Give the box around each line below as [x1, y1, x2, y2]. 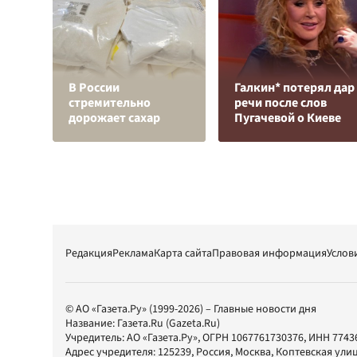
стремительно [69, 94, 151, 112]
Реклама [112, 245, 154, 261]
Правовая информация [212, 245, 327, 261]
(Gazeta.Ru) [163, 316, 220, 331]
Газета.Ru [117, 316, 163, 331]
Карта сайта [154, 245, 212, 261]
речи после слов [234, 94, 327, 112]
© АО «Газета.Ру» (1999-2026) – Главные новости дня [65, 301, 316, 317]
